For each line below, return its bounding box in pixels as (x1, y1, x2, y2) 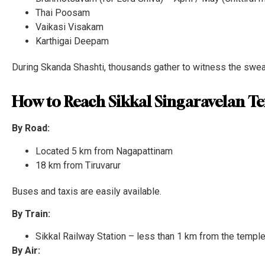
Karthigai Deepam (35, 35, 109, 47)
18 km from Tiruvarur (35, 159, 121, 171)
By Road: (12, 122, 50, 134)
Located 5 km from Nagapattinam (35, 145, 173, 157)
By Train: (12, 208, 50, 219)
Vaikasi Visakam (35, 21, 104, 33)
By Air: (12, 245, 40, 257)
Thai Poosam (35, 7, 90, 18)
